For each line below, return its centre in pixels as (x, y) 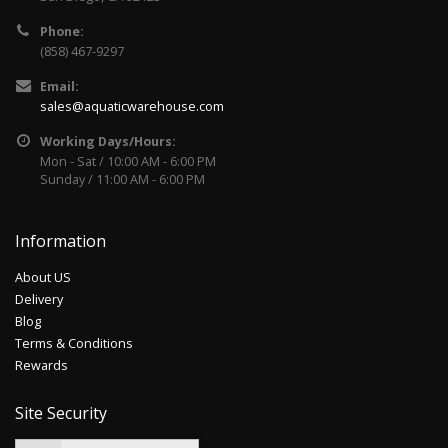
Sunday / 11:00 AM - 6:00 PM (122, 179)
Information (60, 240)
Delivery (39, 299)
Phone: (62, 31)
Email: (59, 86)
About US (43, 277)
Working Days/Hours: (108, 141)
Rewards (41, 365)
